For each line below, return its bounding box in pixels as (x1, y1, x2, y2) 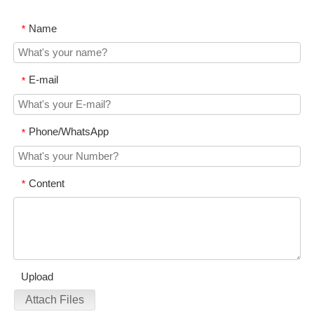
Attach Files (25, 294, 84, 306)
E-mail (29, 74, 58, 86)
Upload (21, 271, 53, 283)
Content (29, 177, 64, 189)
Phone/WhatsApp (29, 125, 109, 138)
